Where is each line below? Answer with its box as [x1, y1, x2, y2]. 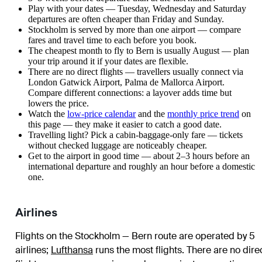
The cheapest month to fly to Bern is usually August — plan [28, 46, 249, 56]
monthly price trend [167, 109, 239, 119]
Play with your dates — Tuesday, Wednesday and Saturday [28, 4, 246, 14]
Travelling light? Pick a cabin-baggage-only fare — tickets [28, 130, 243, 140]
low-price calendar [67, 109, 136, 119]
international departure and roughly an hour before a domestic [28, 161, 255, 172]
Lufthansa [51, 244, 93, 257]
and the [136, 109, 167, 119]
